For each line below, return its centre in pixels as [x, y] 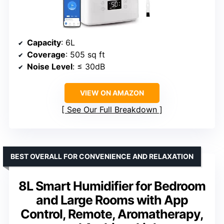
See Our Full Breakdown [112, 110]
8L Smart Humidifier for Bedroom [112, 186]
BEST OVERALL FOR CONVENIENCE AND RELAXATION [102, 156]
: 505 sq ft [85, 55]
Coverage [46, 55]
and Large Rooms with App [112, 200]
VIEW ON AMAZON [112, 93]
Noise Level [50, 67]
